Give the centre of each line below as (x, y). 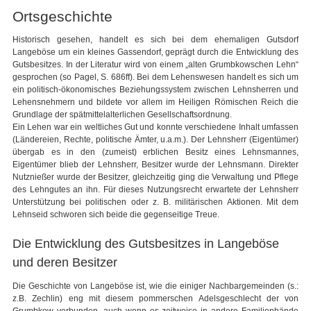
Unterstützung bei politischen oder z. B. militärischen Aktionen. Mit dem (155, 202)
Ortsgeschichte (62, 17)
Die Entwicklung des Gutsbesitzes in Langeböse (146, 243)
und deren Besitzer (65, 262)
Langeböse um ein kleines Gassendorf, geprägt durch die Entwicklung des (155, 52)
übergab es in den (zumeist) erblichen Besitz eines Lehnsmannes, (155, 152)
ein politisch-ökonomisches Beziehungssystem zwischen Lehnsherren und (155, 89)
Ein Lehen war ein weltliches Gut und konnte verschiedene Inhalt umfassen (155, 127)
